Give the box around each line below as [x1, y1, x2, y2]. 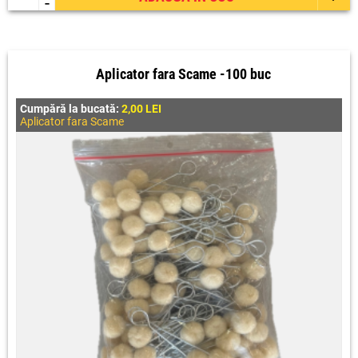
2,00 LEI [121, 102, 161, 115]
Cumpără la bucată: [20, 102, 121, 115]
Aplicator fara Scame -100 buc [95, 66, 271, 82]
